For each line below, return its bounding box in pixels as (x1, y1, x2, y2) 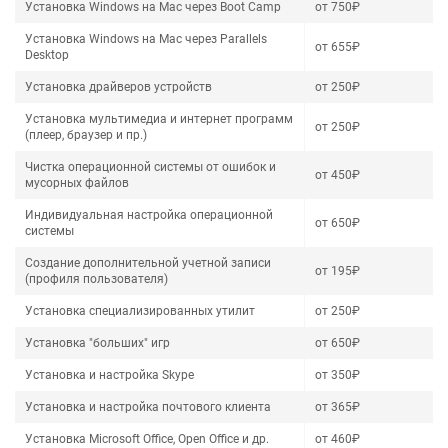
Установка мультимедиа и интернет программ (25, 112, 293, 126)
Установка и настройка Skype (25, 368, 194, 382)
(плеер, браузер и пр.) (25, 128, 147, 142)
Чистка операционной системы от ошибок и (25, 160, 276, 174)
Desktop (25, 48, 69, 62)
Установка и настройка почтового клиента (25, 400, 271, 414)
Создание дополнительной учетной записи (25, 256, 271, 270)
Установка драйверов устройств (25, 80, 212, 94)
